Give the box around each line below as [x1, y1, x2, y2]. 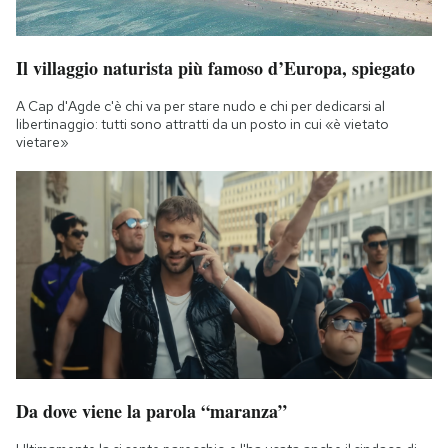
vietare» [16, 133, 69, 152]
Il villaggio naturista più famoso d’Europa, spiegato [16, 55, 415, 82]
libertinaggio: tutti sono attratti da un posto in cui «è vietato [16, 115, 389, 134]
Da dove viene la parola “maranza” [16, 398, 287, 425]
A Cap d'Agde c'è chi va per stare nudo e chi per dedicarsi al [16, 97, 385, 116]
